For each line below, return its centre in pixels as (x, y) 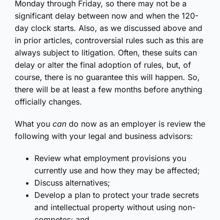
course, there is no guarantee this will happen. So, (107, 77)
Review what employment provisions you (110, 158)
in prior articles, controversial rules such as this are (109, 41)
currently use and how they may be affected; (117, 171)
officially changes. (48, 102)
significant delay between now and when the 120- (107, 16)
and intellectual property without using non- (115, 207)
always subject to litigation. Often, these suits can (106, 53)
